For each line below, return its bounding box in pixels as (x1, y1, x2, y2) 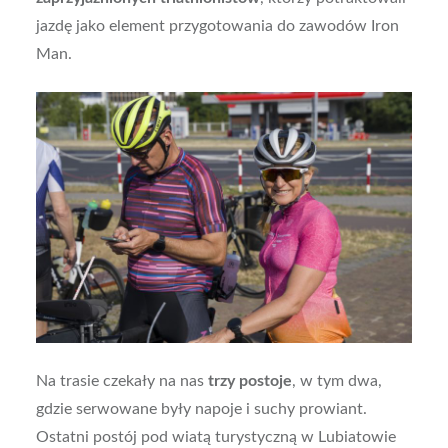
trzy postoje (207, 373, 292, 390)
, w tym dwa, (291, 373, 382, 390)
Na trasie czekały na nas (35, 373, 208, 390)
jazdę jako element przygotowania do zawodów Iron (35, 18, 399, 35)
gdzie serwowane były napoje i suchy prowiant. (35, 401, 367, 418)
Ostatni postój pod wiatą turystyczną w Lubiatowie (35, 429, 396, 446)
